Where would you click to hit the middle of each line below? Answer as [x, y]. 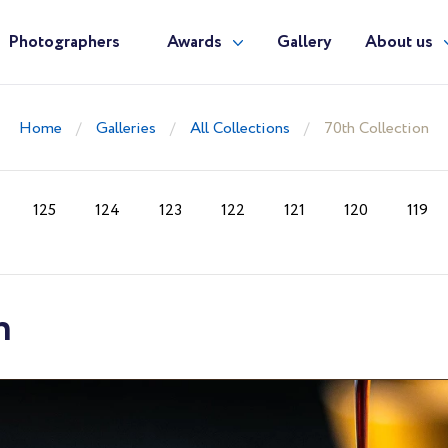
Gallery [304, 42]
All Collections [240, 128]
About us [398, 42]
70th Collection [376, 128]
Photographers [63, 42]
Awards [194, 42]
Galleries [126, 128]
